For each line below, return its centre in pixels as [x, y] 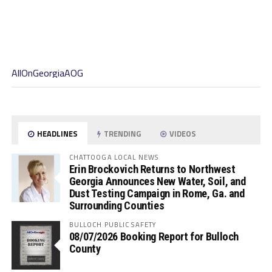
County [85, 249]
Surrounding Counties [117, 206]
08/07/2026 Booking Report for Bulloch [154, 236]
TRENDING [122, 134]
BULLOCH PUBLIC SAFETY [113, 224]
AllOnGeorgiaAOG [47, 73]
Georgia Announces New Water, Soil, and [157, 181]
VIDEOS [182, 134]
